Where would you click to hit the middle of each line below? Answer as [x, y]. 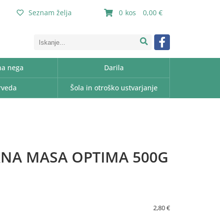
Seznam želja [50, 13]
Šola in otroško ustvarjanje [114, 88]
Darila [114, 68]
